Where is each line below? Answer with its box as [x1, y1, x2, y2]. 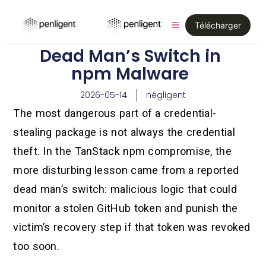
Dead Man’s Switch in [39, 45, 221, 68]
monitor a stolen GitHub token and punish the [13, 202, 238, 215]
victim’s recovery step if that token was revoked [13, 221, 251, 234]
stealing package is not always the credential [13, 126, 235, 139]
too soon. [13, 240, 60, 253]
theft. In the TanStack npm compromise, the [13, 145, 232, 158]
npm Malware [71, 62, 189, 85]
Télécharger [195, 20, 241, 30]
